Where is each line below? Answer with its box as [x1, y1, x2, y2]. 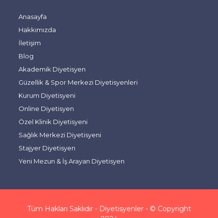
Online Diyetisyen [18, 105, 74, 112]
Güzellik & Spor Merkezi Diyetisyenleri [18, 78, 138, 86]
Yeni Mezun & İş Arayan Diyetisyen [18, 157, 125, 165]
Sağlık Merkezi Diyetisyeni [18, 131, 101, 139]
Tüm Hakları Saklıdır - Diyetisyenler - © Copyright [27, 204, 191, 213]
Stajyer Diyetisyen [18, 144, 75, 152]
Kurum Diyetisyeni [18, 91, 75, 99]
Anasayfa [18, 13, 47, 20]
